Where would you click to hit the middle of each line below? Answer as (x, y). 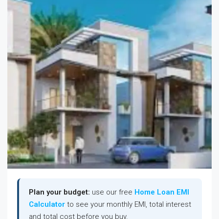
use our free (112, 192)
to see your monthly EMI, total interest (128, 204)
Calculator (47, 204)
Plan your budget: (59, 192)
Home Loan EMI (162, 192)
